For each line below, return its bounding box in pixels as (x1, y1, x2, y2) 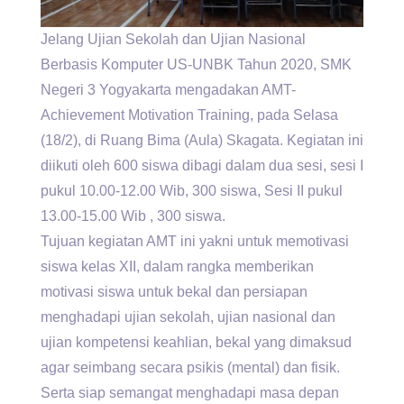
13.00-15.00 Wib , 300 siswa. (41, 208, 225, 225)
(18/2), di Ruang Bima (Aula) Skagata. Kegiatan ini (41, 133, 363, 149)
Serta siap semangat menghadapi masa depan (41, 385, 339, 401)
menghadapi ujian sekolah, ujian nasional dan (41, 309, 335, 326)
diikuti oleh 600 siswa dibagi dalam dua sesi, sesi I (41, 158, 363, 174)
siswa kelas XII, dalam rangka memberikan (41, 259, 314, 275)
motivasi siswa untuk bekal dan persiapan (41, 284, 308, 300)
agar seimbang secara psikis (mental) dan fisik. (41, 360, 340, 376)
